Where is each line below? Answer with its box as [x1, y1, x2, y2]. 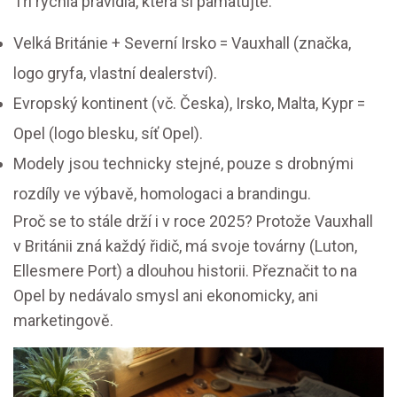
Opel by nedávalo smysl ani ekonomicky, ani [13, 286, 318, 305]
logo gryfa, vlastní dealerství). [13, 64, 217, 82]
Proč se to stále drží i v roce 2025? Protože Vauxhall [13, 212, 373, 230]
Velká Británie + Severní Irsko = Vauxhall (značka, [13, 34, 351, 52]
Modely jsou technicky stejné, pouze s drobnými [13, 154, 354, 173]
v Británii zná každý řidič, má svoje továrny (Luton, [13, 237, 357, 255]
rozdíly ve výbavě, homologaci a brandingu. [13, 184, 311, 203]
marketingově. [13, 311, 113, 330]
